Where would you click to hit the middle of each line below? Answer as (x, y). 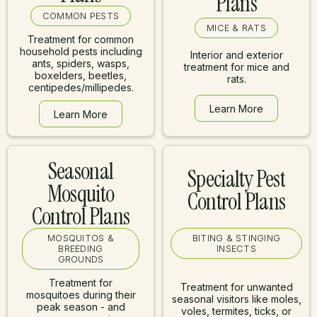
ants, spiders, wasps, (81, 63)
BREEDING (81, 249)
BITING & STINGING (236, 238)
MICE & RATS (236, 28)
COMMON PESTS (81, 16)
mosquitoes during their (81, 295)
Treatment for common (81, 39)
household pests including (81, 51)
